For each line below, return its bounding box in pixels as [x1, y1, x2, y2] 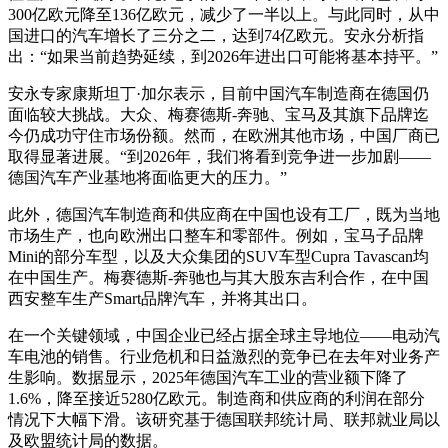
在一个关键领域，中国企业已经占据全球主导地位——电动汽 [8, 327, 440, 344]
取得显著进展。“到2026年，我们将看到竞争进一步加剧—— [8, 148, 431, 165]
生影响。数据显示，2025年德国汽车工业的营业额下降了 [8, 369, 408, 386]
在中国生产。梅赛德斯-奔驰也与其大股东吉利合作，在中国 [8, 269, 429, 286]
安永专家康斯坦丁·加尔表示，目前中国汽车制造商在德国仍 [8, 85, 429, 102]
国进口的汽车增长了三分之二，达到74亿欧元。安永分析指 [8, 27, 424, 44]
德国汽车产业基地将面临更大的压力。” [8, 169, 287, 186]
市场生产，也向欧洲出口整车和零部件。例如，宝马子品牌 [8, 227, 424, 244]
